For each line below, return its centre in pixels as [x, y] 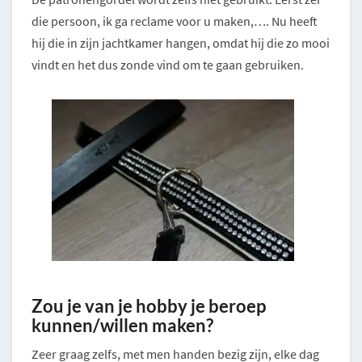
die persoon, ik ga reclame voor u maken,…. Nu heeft [175, 21]
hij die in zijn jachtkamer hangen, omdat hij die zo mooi [181, 43]
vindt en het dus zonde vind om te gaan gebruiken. [168, 65]
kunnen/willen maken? [122, 326]
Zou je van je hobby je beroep [149, 306]
